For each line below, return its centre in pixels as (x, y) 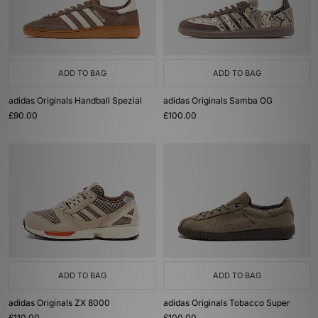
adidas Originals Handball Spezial (75, 100)
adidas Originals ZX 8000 (59, 303)
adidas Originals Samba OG (218, 100)
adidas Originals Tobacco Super (227, 303)
